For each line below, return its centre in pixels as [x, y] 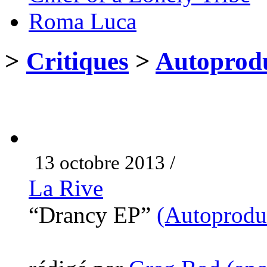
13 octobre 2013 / [105, 162]
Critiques [77, 61]
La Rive [66, 188]
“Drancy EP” [93, 215]
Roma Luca [83, 21]
